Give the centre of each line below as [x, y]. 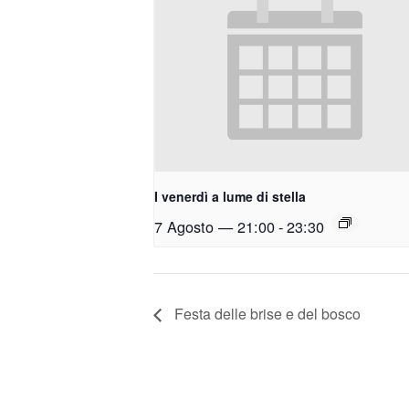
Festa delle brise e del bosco [266, 314]
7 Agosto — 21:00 [215, 227]
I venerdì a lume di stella [230, 197]
